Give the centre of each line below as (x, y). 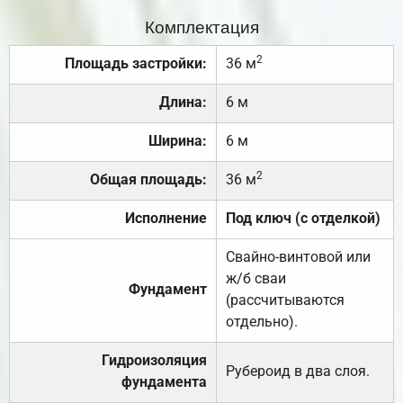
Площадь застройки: (136, 63)
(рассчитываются (285, 300)
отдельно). (262, 321)
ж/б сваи (256, 278)
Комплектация (201, 25)
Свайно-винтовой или (298, 256)
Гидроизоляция (154, 360)
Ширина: (178, 140)
